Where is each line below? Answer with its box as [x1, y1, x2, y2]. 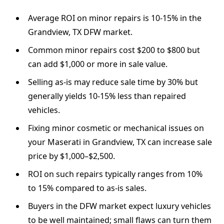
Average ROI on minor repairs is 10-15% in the [28, 12, 201, 24]
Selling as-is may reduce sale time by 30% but [28, 76, 198, 88]
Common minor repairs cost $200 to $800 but [28, 44, 200, 56]
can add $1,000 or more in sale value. [28, 58, 167, 70]
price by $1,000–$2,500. [28, 150, 115, 162]
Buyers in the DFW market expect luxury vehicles [28, 200, 211, 212]
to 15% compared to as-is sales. [28, 182, 146, 194]
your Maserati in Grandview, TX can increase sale [28, 136, 212, 148]
